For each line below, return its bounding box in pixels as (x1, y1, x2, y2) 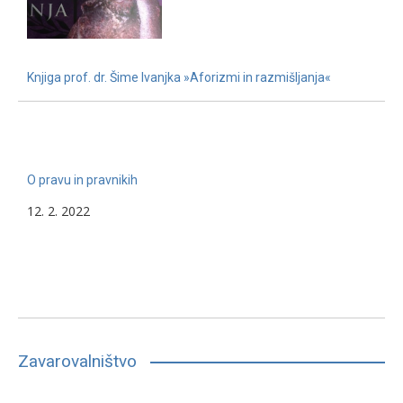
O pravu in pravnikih (27, 173, 138, 187)
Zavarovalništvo (18, 350, 137, 372)
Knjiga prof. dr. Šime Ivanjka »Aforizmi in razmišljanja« (27, 69, 331, 85)
